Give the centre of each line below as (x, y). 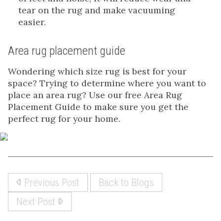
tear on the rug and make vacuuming (97, 10)
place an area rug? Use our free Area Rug (95, 95)
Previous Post (51, 182)
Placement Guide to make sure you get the (98, 107)
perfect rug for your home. (64, 118)
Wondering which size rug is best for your (97, 71)
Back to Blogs (126, 182)
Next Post (37, 201)
